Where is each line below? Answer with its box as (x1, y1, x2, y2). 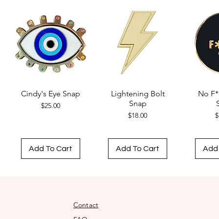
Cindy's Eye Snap (21, 88, 81, 98)
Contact (73, 200, 98, 209)
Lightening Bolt (110, 88, 165, 98)
